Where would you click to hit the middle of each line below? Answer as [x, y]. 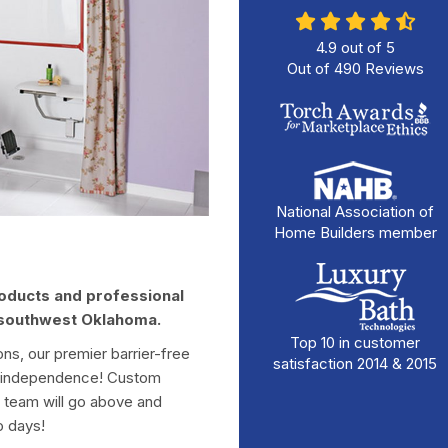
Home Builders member [355, 232]
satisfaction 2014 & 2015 [355, 363]
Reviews [392, 68]
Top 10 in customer [355, 342]
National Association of [355, 211]
